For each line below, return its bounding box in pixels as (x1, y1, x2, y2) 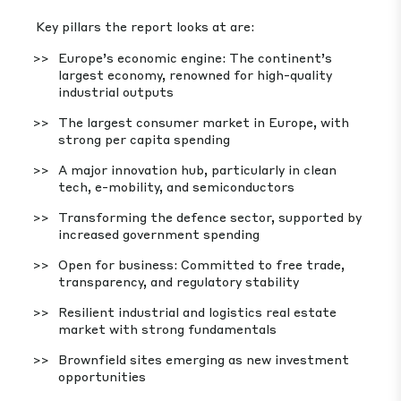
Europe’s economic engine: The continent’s (58, 49, 332, 65)
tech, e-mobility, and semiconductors (58, 178, 294, 194)
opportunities (58, 368, 146, 384)
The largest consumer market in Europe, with (58, 114, 349, 130)
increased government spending (58, 226, 260, 242)
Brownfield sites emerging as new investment (58, 351, 349, 367)
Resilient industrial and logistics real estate (58, 303, 337, 320)
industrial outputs (58, 83, 174, 99)
